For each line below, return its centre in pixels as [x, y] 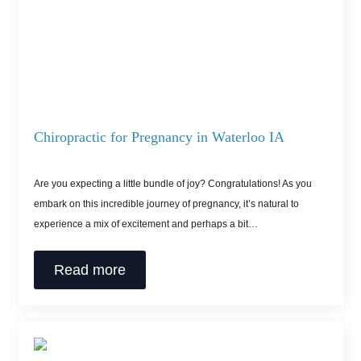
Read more [90, 270]
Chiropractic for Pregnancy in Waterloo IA [160, 137]
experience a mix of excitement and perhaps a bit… [146, 224]
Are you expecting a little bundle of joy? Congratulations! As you [173, 183]
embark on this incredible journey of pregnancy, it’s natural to [167, 203]
